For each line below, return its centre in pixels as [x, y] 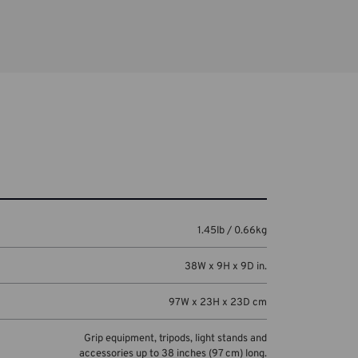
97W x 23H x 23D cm [217, 302]
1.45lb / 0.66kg [232, 231]
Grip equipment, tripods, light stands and [175, 338]
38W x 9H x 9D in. [225, 267]
